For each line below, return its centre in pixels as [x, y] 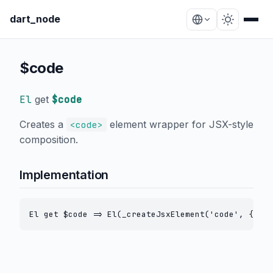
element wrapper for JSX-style [180, 124]
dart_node [35, 19]
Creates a [43, 124]
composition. [49, 140]
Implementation [64, 175]
